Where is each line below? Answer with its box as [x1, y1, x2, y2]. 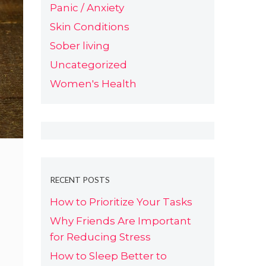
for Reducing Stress [49, 231, 151, 243]
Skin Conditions [49, 20, 129, 33]
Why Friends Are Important [49, 215, 191, 227]
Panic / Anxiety [49, 1, 124, 14]
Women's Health [49, 77, 137, 90]
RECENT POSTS [49, 175, 110, 185]
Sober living [49, 39, 110, 52]
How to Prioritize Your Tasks [49, 196, 192, 208]
